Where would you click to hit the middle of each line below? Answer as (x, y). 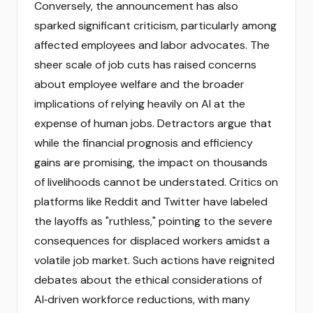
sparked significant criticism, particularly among (155, 26)
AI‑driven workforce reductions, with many (142, 299)
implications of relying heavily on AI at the (140, 104)
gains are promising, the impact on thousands (151, 162)
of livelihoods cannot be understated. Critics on (156, 182)
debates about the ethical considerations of (148, 280)
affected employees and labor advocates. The (152, 45)
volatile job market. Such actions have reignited (154, 260)
